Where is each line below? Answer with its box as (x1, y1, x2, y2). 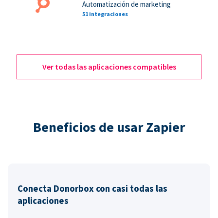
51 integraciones (82, 10, 128, 18)
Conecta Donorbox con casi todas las (18, 182, 167, 194)
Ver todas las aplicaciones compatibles (42, 61, 176, 72)
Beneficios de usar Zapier (33, 118, 185, 136)
